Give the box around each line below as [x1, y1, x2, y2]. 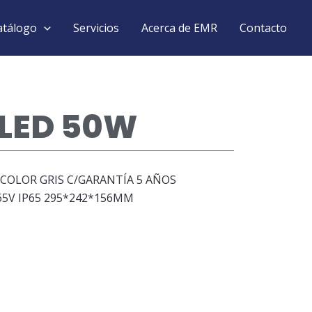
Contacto [240, 20, 287, 36]
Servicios [73, 20, 119, 36]
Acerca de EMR [141, 20, 217, 36]
